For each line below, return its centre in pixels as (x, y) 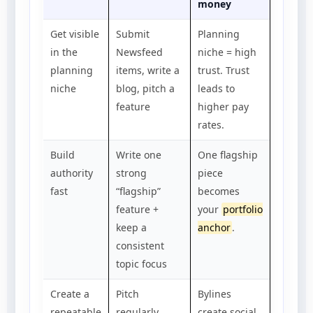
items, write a (148, 70)
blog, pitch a (145, 88)
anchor (214, 227)
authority (72, 173)
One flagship (228, 154)
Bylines (214, 293)
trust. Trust (224, 70)
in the (64, 52)
